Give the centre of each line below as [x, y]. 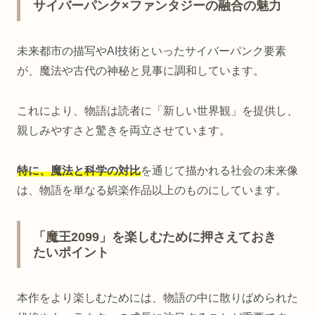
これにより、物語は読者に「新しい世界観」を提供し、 [157, 111]
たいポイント [71, 253]
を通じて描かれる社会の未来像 [219, 170]
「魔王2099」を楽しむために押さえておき [155, 237]
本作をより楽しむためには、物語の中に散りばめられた [157, 298]
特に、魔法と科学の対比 [79, 170]
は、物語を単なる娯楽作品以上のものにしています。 [152, 190]
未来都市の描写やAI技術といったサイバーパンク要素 [152, 51]
